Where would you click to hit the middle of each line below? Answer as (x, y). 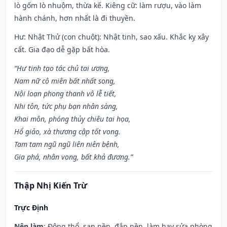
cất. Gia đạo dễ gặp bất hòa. (62, 50)
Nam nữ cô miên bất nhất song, (65, 81)
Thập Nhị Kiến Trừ (51, 186)
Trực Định (31, 208)
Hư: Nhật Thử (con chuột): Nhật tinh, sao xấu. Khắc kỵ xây (111, 37)
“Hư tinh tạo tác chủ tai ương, (62, 68)
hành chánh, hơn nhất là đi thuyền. (75, 18)
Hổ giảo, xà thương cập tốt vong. (67, 132)
